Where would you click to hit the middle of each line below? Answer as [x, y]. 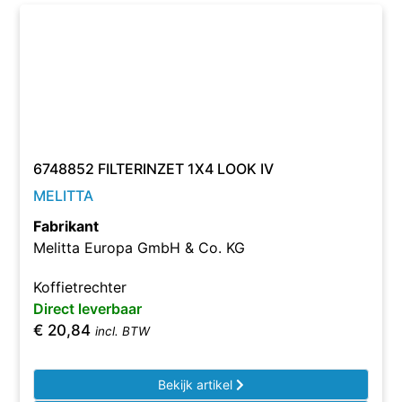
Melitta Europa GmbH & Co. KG [140, 248]
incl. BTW [123, 331]
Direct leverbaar [88, 309]
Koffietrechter [80, 287]
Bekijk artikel [197, 385]
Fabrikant [66, 226]
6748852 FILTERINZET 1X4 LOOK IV [154, 169]
